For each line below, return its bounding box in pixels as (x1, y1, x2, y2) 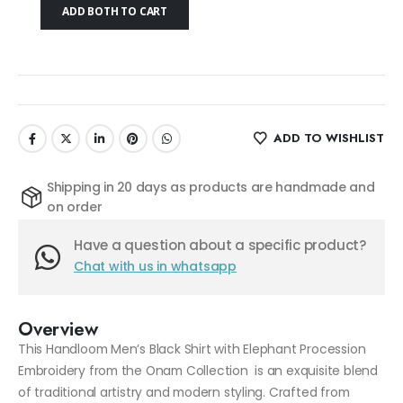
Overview (18, 315, 98, 343)
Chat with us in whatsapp (74, 257, 237, 276)
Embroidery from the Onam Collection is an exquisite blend (18, 361, 378, 380)
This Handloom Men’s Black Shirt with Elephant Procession (18, 339, 366, 358)
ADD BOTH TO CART (62, 4, 168, 20)
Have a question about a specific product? (74, 236, 366, 255)
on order (47, 198, 103, 216)
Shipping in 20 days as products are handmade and (47, 178, 375, 196)
